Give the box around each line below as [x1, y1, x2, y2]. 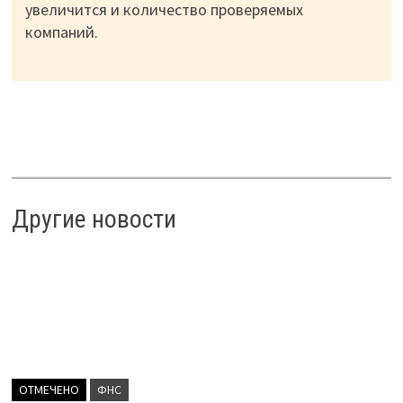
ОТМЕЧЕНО [18, 381, 79, 398]
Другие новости [11, 204, 176, 234]
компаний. [24, 22, 98, 42]
